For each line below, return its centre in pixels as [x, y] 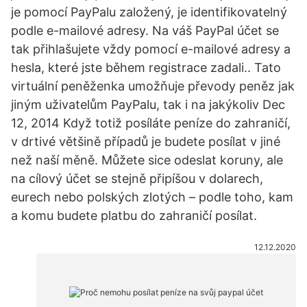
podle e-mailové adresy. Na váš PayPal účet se [145, 30]
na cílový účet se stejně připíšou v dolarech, [137, 179]
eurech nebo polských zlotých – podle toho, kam [152, 197]
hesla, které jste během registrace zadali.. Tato [146, 67]
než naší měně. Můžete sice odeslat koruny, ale [147, 160]
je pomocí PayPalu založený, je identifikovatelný [149, 12]
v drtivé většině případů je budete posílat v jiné [146, 142]
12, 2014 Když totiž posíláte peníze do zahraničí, [151, 123]
